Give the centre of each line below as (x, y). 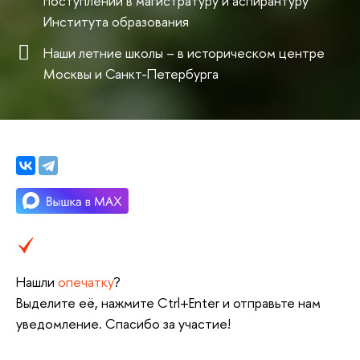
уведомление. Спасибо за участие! (123, 324)
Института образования (116, 21)
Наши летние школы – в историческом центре (184, 52)
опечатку (86, 282)
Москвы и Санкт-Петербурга (131, 73)
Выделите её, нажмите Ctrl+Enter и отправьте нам (168, 303)
